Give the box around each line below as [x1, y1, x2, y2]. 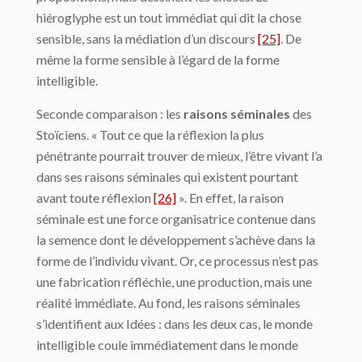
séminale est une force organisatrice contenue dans [36, 211, 316, 227]
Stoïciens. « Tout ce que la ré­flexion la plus [36, 127, 264, 143]
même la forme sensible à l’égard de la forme [36, 52, 280, 68]
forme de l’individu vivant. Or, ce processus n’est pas [36, 253, 318, 269]
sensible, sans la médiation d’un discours [36, 31, 258, 47]
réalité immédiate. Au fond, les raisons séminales [36, 295, 301, 311]
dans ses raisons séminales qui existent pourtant [36, 169, 298, 185]
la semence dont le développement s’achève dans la [36, 232, 315, 248]
